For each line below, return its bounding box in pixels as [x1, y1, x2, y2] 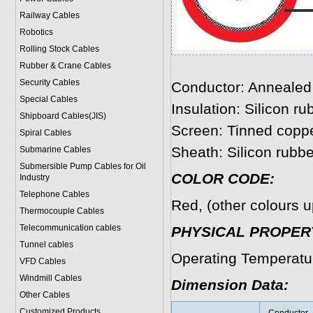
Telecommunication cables [19, 223, 121, 233]
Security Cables [19, 78, 80, 87]
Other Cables [19, 290, 70, 300]
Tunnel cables [19, 240, 73, 249]
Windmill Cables [19, 273, 82, 283]
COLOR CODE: [170, 170, 275, 187]
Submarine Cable [19, 145, 87, 154]
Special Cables [19, 94, 78, 104]
